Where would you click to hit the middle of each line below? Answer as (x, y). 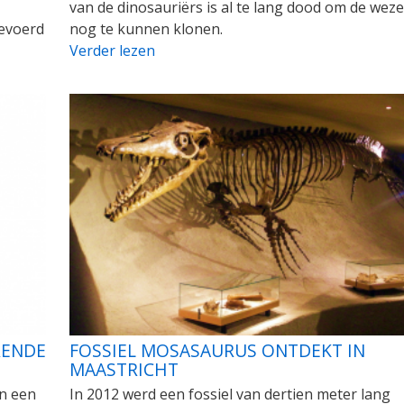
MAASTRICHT (124, 370)
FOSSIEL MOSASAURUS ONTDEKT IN (217, 351)
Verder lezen (112, 50)
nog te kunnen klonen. (146, 28)
